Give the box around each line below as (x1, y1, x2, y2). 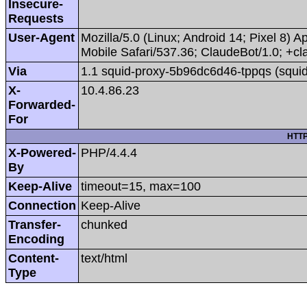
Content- (8, 251, 59, 265)
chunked (81, 217, 127, 232)
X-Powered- (8, 145, 76, 160)
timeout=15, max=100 (81, 179, 201, 193)
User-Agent (8, 30, 75, 45)
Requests (8, 11, 64, 25)
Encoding (8, 232, 64, 246)
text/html (81, 251, 127, 265)
